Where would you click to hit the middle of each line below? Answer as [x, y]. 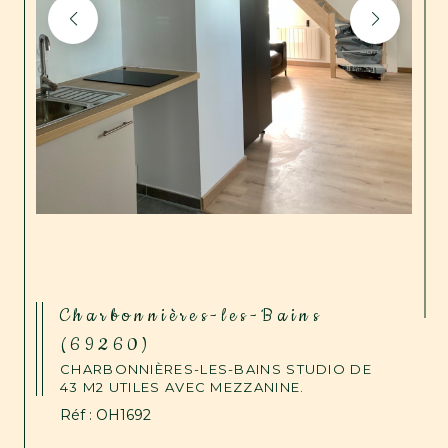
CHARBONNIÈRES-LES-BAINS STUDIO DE [216, 369]
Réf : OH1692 [105, 415]
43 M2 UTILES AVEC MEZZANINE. [182, 387]
